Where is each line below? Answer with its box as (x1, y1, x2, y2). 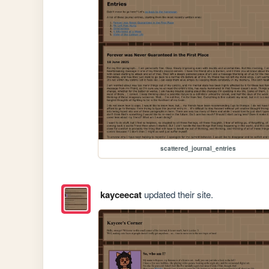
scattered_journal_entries (160, 144, 237, 153)
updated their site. (141, 187, 213, 201)
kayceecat (100, 187, 142, 201)
